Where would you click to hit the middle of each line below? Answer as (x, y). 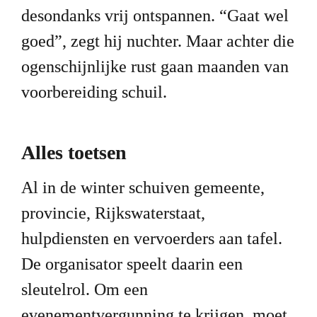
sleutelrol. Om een (84, 289)
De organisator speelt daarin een (132, 264)
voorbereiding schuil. (94, 92)
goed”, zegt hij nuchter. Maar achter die (157, 41)
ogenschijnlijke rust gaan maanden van (155, 67)
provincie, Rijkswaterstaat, (113, 213)
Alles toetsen (74, 153)
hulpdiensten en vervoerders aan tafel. (151, 238)
